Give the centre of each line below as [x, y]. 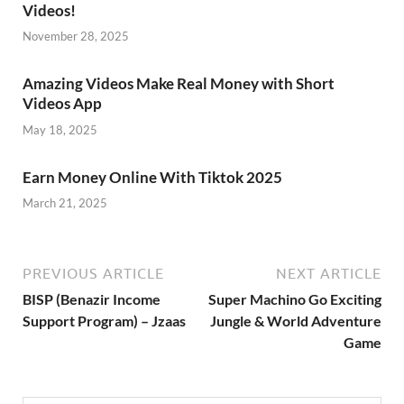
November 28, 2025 [76, 37]
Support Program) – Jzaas [104, 321]
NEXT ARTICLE [329, 274]
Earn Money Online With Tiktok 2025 [152, 177]
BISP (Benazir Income [92, 299]
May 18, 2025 [60, 129]
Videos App [62, 104]
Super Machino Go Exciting [295, 299]
